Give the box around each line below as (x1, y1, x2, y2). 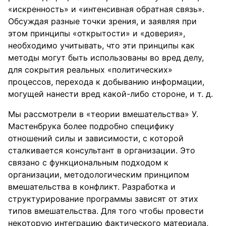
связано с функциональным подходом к (8, 157, 168, 167)
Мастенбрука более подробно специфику (8, 121, 174, 131)
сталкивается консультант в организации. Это (8, 145, 195, 155)
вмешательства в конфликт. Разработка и (8, 182, 176, 192)
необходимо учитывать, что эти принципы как (8, 40, 195, 50)
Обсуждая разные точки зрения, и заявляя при (8, 16, 197, 26)
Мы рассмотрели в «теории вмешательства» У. (8, 109, 198, 119)
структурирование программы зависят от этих (8, 194, 198, 204)
